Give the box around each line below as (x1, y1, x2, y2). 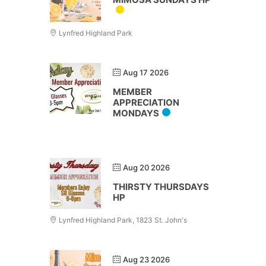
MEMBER (113, 86, 152, 97)
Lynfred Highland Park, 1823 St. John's (57, 216, 187, 224)
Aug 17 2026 (123, 68, 169, 77)
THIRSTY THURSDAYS (113, 181, 209, 192)
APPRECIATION (113, 97, 179, 108)
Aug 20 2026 (123, 163, 170, 172)
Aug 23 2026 (123, 255, 170, 264)
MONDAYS (113, 107, 159, 119)
